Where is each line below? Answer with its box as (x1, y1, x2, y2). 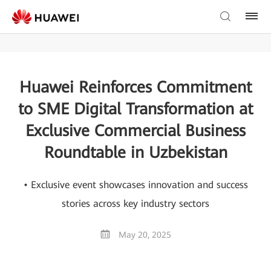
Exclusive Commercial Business (25, 122, 246, 140)
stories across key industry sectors (62, 198, 209, 209)
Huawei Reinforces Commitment (19, 78, 252, 96)
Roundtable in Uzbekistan (44, 143, 227, 162)
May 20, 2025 (118, 230, 171, 240)
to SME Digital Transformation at (18, 100, 253, 118)
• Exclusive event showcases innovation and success (23, 179, 248, 191)
